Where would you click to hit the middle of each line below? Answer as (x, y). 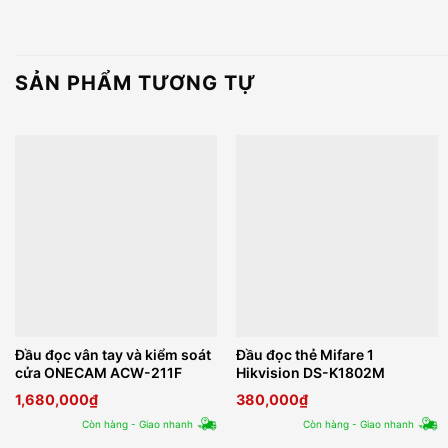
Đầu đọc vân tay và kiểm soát (112, 355)
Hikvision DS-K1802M (311, 373)
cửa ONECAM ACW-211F (98, 373)
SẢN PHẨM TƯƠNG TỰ (135, 83)
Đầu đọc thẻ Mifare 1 (305, 355)
